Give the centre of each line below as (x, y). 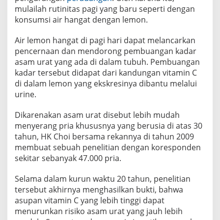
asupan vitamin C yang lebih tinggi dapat (90, 200)
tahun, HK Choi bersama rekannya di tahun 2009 (104, 136)
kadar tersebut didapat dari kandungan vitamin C (106, 72)
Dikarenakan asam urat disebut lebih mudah (97, 115)
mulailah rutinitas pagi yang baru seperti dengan (105, 9)
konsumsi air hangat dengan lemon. (81, 19)
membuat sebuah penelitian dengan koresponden (108, 147)
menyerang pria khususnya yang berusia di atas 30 (109, 125)
